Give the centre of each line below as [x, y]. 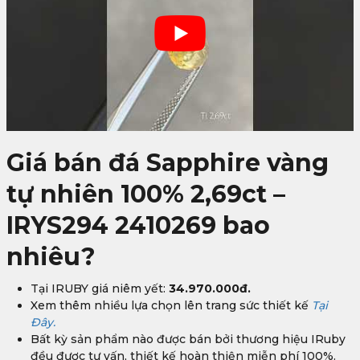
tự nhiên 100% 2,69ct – [146, 194]
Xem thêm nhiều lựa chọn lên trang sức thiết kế [170, 305]
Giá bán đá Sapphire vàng [168, 162]
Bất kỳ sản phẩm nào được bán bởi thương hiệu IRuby [188, 339]
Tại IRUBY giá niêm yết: [100, 288]
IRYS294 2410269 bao [138, 225]
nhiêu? [54, 256]
